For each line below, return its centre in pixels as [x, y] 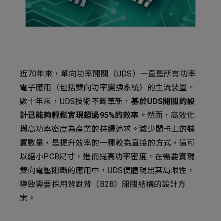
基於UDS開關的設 [163, 101]
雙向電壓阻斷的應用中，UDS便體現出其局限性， [107, 170]
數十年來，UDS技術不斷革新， [75, 101]
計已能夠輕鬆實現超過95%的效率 [79, 115]
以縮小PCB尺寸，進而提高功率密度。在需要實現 [107, 157]
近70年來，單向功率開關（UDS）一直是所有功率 [108, 74]
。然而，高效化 [167, 115]
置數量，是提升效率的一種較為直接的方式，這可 [108, 143]
